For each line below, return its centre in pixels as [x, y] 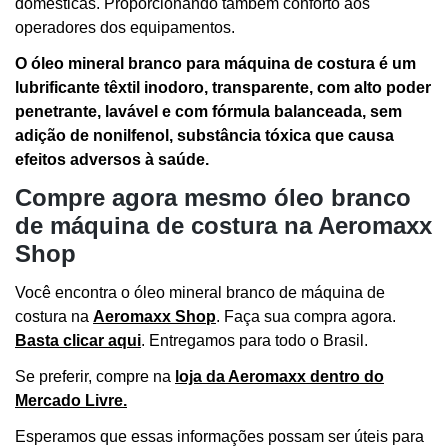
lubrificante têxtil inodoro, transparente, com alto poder [223, 87]
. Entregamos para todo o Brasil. [254, 341]
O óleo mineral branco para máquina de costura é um [215, 63]
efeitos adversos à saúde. [112, 159]
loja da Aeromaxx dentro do [279, 377]
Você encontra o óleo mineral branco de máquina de [200, 293]
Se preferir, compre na [95, 377]
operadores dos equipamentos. [125, 27]
